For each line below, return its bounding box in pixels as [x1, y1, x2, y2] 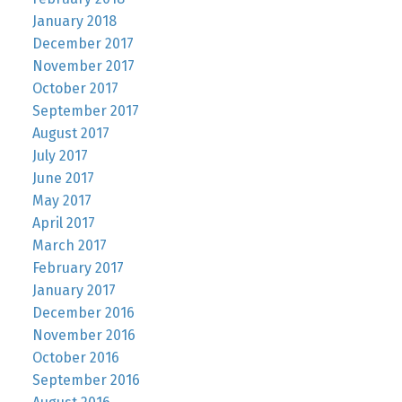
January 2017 [31, 281, 116, 299]
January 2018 [31, 12, 117, 30]
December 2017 [31, 34, 134, 52]
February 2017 [31, 258, 124, 276]
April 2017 [31, 214, 95, 232]
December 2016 [31, 303, 135, 321]
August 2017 [31, 124, 109, 142]
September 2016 [31, 371, 140, 389]
